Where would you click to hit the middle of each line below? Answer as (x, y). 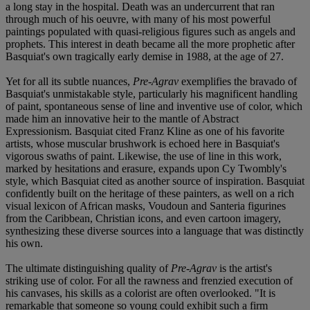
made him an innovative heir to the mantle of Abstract (122, 118)
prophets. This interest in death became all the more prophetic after (150, 44)
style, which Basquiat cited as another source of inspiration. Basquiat (155, 181)
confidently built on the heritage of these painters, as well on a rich (150, 193)
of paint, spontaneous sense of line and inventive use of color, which (154, 106)
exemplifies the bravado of (238, 81)
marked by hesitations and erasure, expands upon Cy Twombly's (146, 168)
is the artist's (244, 268)
